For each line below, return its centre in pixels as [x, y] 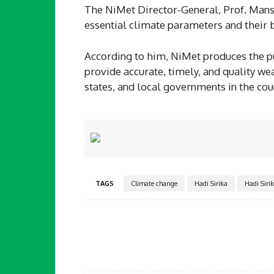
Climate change [154, 183]
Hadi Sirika [211, 183]
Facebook [240, 236]
